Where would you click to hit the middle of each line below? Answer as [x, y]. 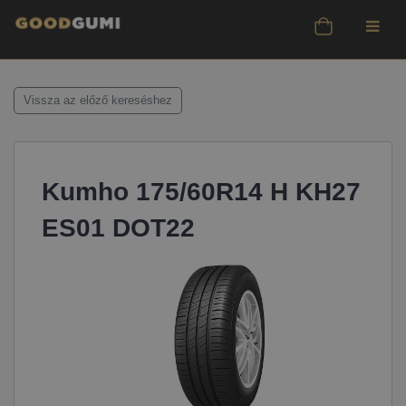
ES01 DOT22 [118, 228]
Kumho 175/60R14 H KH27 [201, 192]
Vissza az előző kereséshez [98, 101]
